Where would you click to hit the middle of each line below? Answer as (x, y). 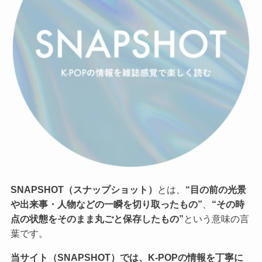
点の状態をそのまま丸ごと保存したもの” (97, 218)
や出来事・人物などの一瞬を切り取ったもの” (106, 204)
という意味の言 (216, 218)
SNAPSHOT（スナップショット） (84, 189)
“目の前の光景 (216, 189)
